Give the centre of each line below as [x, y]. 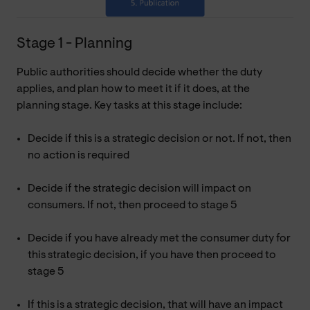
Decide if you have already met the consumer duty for [159, 238]
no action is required [79, 155]
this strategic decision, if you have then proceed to [152, 255]
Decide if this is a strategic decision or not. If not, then [159, 139]
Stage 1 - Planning [74, 44]
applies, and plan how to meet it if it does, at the [133, 89]
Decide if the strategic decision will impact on [139, 189]
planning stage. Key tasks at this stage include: [129, 106]
